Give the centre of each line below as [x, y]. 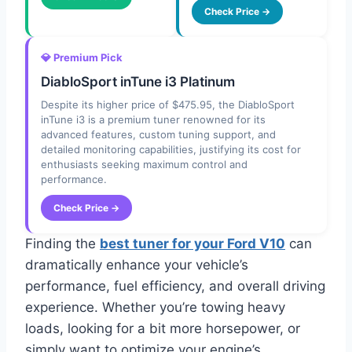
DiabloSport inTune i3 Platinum [138, 82]
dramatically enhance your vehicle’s [137, 265]
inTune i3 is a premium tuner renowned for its [153, 120]
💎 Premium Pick [82, 58]
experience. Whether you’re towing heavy [155, 308]
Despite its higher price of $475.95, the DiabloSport [168, 105]
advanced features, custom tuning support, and [158, 135]
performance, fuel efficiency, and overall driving [175, 286]
